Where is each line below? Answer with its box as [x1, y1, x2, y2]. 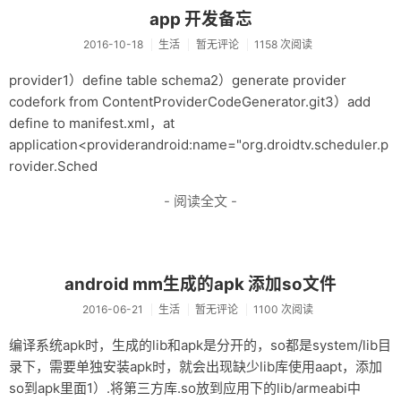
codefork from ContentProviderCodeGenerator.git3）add [9, 92, 371, 110]
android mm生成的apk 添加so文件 [64, 274, 337, 295]
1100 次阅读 [253, 302, 314, 316]
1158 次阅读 [253, 37, 312, 51]
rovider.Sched [9, 157, 98, 175]
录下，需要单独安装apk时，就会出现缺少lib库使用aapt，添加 [9, 357, 382, 375]
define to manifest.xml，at [9, 114, 175, 132]
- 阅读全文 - [164, 192, 237, 209]
